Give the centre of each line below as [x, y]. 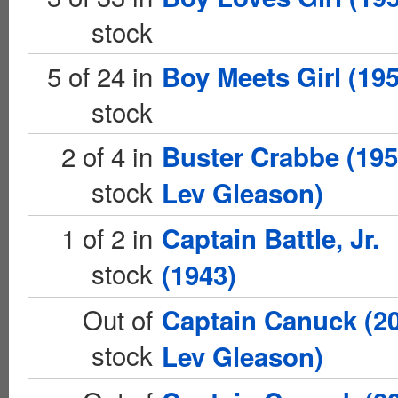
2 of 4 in [107, 155]
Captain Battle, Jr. [271, 238]
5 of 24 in [100, 76]
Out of [118, 319]
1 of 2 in [107, 237]
